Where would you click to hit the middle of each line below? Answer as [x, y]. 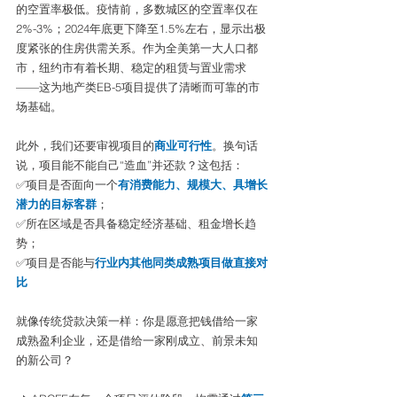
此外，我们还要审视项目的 [85, 145]
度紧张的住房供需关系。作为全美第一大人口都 [137, 48]
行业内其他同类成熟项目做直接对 [181, 262]
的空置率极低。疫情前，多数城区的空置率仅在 [137, 9]
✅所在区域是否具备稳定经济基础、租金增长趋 [136, 223]
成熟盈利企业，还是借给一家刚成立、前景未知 [137, 340]
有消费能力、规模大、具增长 [193, 184]
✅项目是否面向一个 [67, 184]
